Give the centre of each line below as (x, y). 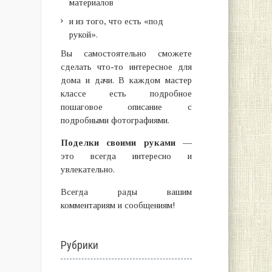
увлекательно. (87, 169)
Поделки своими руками (118, 143)
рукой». (83, 35)
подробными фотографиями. (115, 120)
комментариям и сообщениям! (118, 205)
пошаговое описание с (126, 107)
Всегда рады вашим (126, 192)
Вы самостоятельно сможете (126, 53)
